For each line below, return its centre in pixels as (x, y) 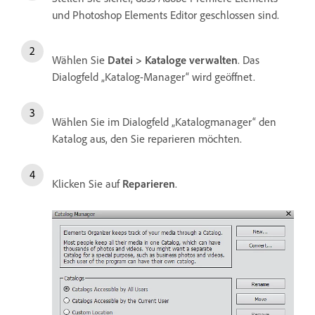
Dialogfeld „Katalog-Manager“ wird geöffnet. (154, 76)
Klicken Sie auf (87, 183)
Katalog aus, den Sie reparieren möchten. (147, 138)
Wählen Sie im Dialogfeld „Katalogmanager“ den (164, 121)
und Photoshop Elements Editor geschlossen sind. (166, 14)
